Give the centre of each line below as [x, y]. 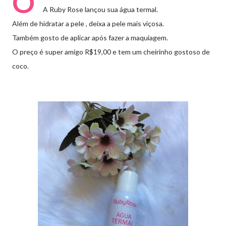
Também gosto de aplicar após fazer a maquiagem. [90, 38]
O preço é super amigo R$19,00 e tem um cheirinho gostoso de [111, 52]
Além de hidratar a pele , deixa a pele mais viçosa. [88, 23]
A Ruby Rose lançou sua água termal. [100, 9]
